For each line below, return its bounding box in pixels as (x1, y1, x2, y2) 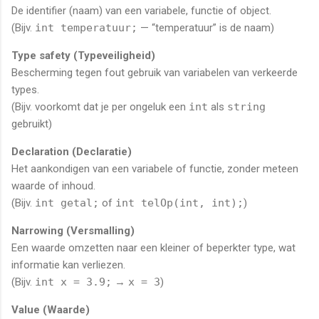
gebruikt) (11, 117, 52, 130)
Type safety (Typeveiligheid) (11, 48, 155, 62)
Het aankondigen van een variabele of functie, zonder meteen (11, 162, 298, 175)
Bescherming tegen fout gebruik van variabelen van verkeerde (11, 66, 298, 79)
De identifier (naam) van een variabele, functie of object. (11, 4, 271, 17)
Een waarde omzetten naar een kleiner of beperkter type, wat (11, 241, 296, 254)
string (227, 100, 266, 113)
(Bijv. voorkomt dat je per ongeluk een (11, 100, 189, 113)
